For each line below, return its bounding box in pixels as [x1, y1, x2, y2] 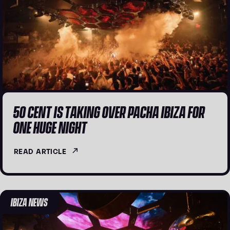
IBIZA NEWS [11, 195, 48, 208]
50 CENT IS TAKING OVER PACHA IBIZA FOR [13, 102, 205, 121]
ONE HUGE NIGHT [13, 117, 87, 136]
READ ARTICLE [14, 145, 67, 156]
